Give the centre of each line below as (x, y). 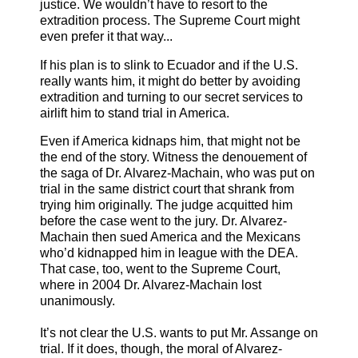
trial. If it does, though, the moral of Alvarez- (161, 349)
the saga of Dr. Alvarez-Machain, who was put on (177, 173)
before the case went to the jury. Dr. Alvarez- (163, 221)
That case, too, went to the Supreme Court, (160, 269)
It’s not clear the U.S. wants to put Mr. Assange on (179, 333)
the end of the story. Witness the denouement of (173, 157)
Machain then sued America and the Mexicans (170, 237)
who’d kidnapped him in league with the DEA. (169, 253)
